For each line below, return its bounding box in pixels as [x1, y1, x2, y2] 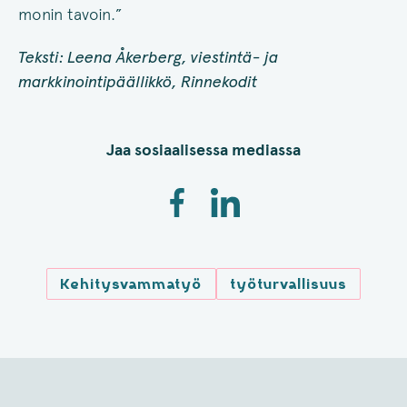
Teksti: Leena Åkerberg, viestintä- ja [18, 47, 279, 67]
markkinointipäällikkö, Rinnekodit [18, 72, 257, 92]
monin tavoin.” [18, 5, 127, 25]
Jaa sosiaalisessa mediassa [106, 140, 301, 160]
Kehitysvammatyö [60, 275, 203, 294]
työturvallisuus [230, 275, 348, 294]
